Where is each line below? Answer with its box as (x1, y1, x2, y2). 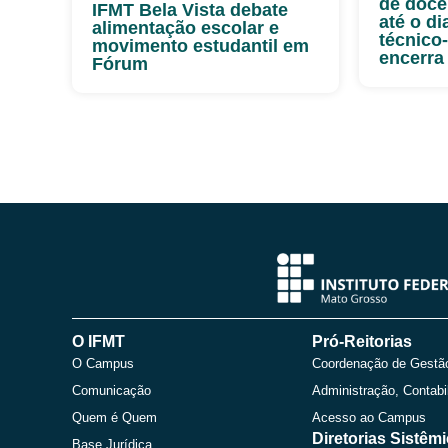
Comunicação (72, 382, 151, 398)
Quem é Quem (72, 409, 157, 425)
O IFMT (72, 332, 125, 350)
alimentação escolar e (92, 17, 279, 38)
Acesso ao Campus (312, 409, 426, 425)
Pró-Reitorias (312, 332, 412, 350)
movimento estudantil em (92, 35, 309, 56)
